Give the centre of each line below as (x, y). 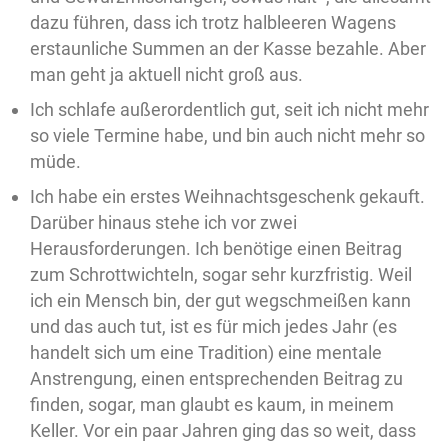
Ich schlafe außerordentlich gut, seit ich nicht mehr (229, 109)
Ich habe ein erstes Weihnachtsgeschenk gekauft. (227, 196)
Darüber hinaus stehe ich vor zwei (163, 222)
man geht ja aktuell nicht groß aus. (166, 74)
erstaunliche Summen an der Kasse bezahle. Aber (228, 48)
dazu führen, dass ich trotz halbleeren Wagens (213, 22)
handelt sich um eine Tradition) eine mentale (206, 352)
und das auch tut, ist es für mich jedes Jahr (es (213, 326)
